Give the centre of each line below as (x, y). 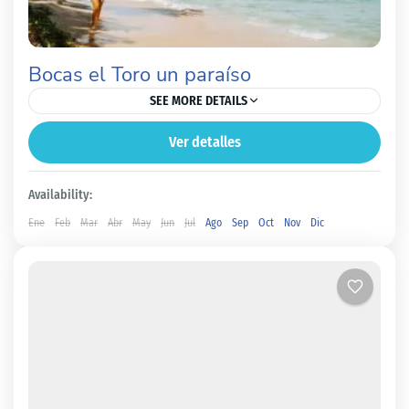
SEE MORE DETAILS (198, 100)
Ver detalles (204, 142)
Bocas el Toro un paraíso (140, 74)
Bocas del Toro (86, 145)
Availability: (60, 194)
